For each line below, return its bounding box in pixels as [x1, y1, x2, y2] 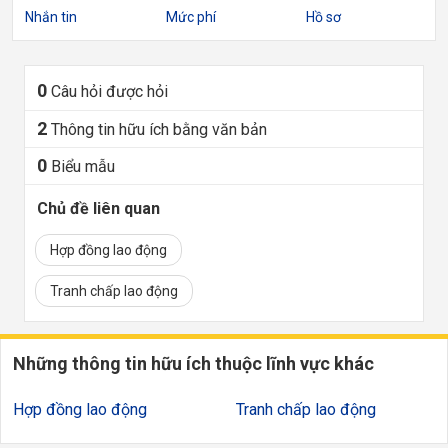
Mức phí [165, 9, 216, 25]
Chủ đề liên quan [37, 199, 160, 218]
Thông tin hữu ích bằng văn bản [51, 120, 267, 139]
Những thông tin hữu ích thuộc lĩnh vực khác [13, 353, 374, 374]
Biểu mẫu [51, 157, 115, 176]
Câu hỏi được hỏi [51, 82, 168, 101]
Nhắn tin [25, 9, 77, 25]
